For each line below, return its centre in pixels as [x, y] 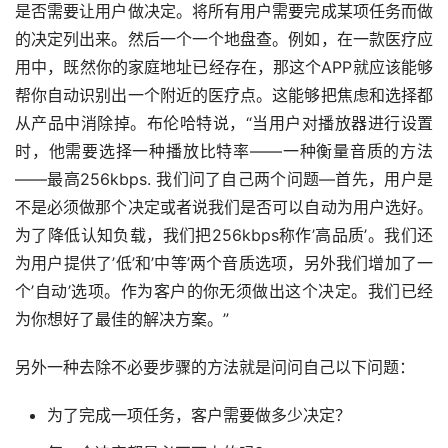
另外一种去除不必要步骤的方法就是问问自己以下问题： [215, 367]
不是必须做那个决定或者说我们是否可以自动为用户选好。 [224, 207]
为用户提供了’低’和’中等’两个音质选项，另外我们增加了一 [224, 263]
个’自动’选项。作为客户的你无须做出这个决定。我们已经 [224, 291]
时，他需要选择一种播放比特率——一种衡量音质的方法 [224, 151]
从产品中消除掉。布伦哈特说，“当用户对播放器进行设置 [224, 123]
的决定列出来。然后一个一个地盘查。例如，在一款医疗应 [224, 39]
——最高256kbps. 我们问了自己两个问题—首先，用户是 [224, 179]
